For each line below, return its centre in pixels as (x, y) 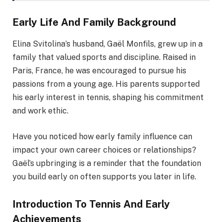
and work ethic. (40, 111)
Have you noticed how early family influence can (102, 136)
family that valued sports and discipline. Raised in (104, 57)
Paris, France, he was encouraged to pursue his (99, 71)
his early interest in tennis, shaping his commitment (108, 98)
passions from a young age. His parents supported (106, 84)
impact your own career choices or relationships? (104, 150)
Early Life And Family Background (94, 22)
